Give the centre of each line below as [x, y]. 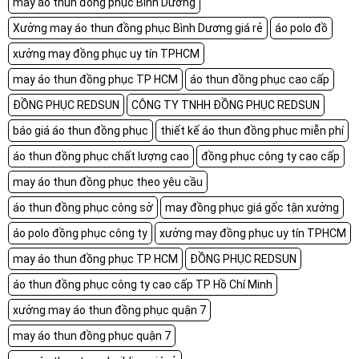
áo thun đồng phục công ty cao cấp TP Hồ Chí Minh [143, 284]
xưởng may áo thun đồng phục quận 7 [109, 310]
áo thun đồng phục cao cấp [260, 79]
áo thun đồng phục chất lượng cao [101, 156]
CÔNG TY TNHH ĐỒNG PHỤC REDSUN [226, 105]
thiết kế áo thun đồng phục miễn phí [252, 130]
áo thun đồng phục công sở [83, 207]
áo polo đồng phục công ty [80, 233]
